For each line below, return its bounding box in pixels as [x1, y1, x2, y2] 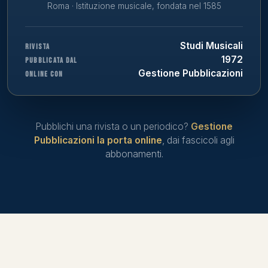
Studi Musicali [180, 39, 243, 51]
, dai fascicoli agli [162, 135, 234, 147]
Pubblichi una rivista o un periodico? [35, 121, 191, 133]
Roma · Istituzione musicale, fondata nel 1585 [47, 1, 221, 11]
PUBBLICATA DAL [25, 56, 78, 65]
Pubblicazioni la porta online [33, 135, 162, 147]
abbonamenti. [105, 148, 163, 160]
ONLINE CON [25, 69, 63, 79]
